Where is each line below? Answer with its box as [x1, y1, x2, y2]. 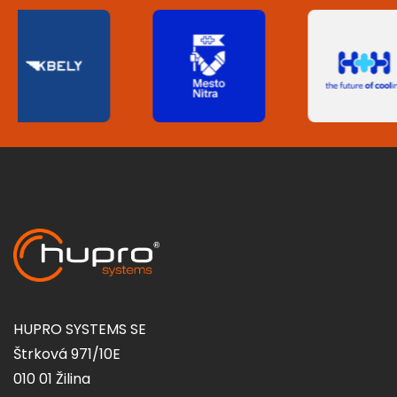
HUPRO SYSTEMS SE [13, 319, 146, 340]
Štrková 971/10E [13, 344, 121, 365]
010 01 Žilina [13, 369, 90, 390]
